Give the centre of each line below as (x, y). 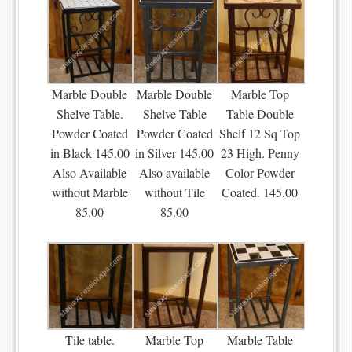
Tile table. (90, 340)
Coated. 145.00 (260, 192)
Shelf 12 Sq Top (260, 134)
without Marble (90, 192)
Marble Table (260, 340)
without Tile (174, 192)
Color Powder (260, 173)
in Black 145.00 (90, 153)
